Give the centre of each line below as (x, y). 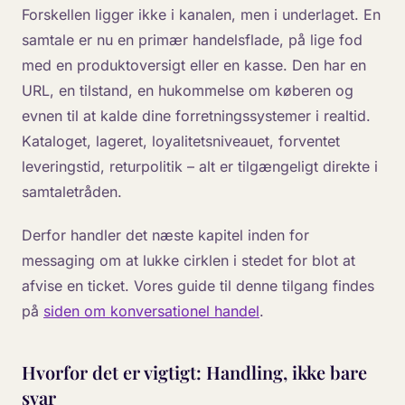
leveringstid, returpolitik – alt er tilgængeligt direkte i (200, 166)
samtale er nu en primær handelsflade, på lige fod (192, 40)
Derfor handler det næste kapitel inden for (165, 235)
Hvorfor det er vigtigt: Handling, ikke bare (194, 372)
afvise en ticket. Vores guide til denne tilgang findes (198, 286)
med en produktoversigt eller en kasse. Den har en (194, 65)
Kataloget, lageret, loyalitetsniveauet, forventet (181, 141)
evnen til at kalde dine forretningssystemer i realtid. (196, 116)
